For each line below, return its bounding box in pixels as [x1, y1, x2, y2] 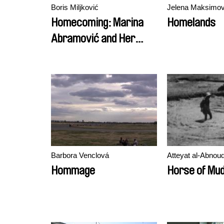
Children [51, 48, 86, 60]
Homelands [167, 16, 215, 28]
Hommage [51, 164, 95, 176]
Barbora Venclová [51, 151, 109, 159]
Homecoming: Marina [51, 16, 143, 28]
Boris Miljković [51, 3, 98, 11]
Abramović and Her [51, 32, 135, 44]
